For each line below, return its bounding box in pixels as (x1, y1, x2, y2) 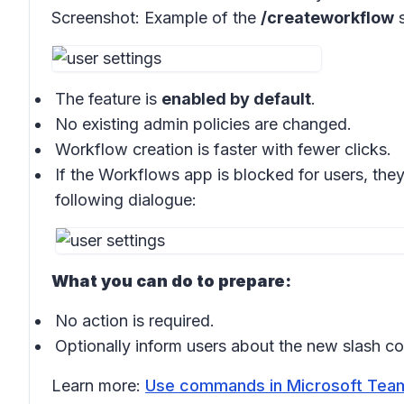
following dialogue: (55, 190, 197, 209)
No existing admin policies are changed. (55, 115, 352, 133)
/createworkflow (261, 8, 394, 27)
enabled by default (161, 89, 311, 108)
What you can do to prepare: (51, 271, 291, 290)
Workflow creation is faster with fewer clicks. (55, 140, 391, 159)
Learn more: (51, 376, 145, 395)
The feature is (55, 89, 161, 108)
